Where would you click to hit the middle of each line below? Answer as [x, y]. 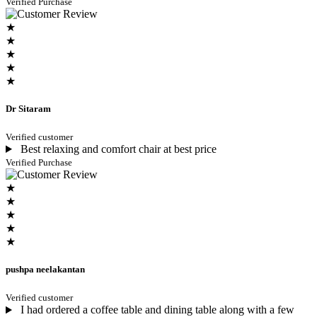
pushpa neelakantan [45, 270]
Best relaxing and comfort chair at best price [117, 149]
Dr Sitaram [28, 108]
